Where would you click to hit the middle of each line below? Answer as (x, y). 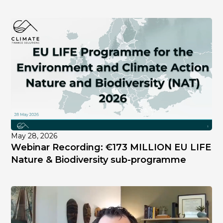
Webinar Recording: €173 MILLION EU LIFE (111, 147)
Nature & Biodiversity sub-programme (99, 160)
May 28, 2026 (34, 136)
